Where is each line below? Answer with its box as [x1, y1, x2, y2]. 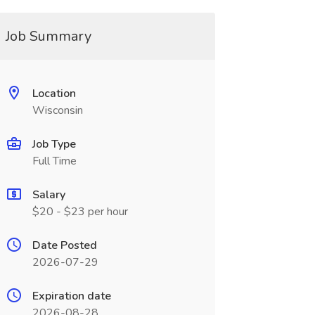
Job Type [32, 136, 76, 152]
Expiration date [32, 288, 111, 304]
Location [32, 86, 76, 101]
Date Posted [32, 238, 97, 253]
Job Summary [5, 27, 91, 46]
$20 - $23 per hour [32, 204, 128, 219]
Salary [32, 187, 65, 202]
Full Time [32, 153, 77, 169]
